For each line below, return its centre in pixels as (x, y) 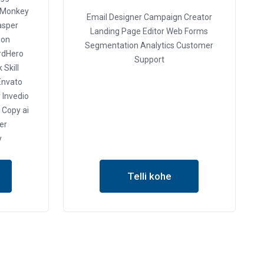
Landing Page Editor (128, 31)
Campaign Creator (177, 17)
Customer (194, 45)
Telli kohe (149, 176)
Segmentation (112, 45)
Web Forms (187, 31)
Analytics (157, 45)
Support (149, 60)
